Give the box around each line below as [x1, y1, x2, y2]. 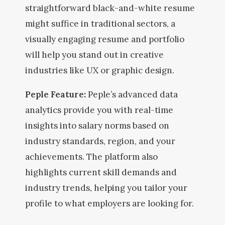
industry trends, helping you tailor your [25, 182, 187, 193]
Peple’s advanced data [88, 89, 178, 100]
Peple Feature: [25, 89, 88, 100]
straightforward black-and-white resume [25, 3, 195, 14]
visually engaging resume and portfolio [25, 34, 184, 45]
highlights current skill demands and [25, 167, 177, 178]
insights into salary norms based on [25, 120, 169, 131]
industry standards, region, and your [25, 136, 175, 147]
